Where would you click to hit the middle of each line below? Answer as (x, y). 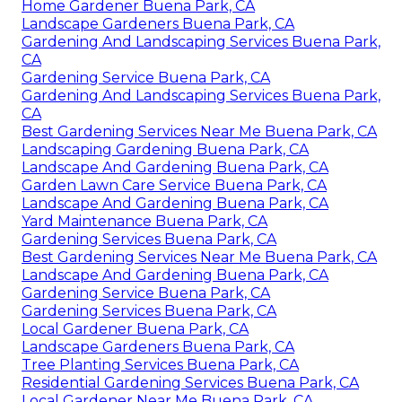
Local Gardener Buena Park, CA (135, 328)
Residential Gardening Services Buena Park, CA (190, 382)
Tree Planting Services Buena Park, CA (160, 364)
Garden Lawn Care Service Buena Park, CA (174, 185)
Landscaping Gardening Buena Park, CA (165, 149)
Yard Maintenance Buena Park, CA (144, 221)
